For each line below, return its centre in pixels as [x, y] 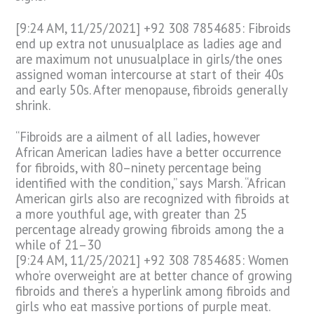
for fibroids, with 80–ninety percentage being [139, 167]
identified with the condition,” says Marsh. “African [151, 183]
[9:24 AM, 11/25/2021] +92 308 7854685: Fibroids [153, 28]
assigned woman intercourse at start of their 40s [150, 74]
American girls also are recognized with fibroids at [153, 198]
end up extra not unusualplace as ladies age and [149, 43]
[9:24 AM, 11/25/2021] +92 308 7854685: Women [152, 260]
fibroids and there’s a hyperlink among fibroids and [153, 291]
